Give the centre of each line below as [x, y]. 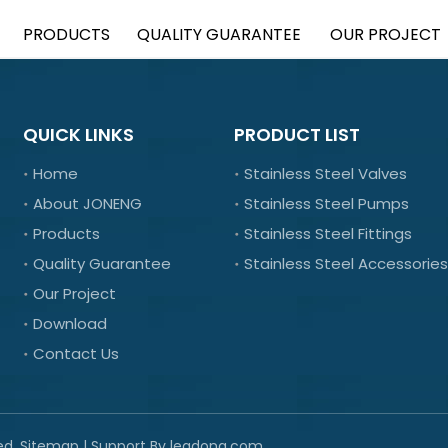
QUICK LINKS [79, 135]
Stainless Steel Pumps [326, 204]
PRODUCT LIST [296, 135]
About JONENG [88, 204]
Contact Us [76, 354]
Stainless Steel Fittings [327, 234]
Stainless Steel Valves [325, 174]
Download [70, 324]
